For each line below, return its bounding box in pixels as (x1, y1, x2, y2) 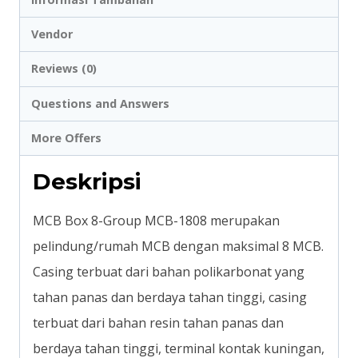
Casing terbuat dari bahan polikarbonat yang (33, 263, 304, 281)
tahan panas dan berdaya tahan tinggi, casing (33, 288, 307, 307)
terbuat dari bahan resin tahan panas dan (33, 314, 284, 332)
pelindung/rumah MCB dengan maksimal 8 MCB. (33, 237, 324, 256)
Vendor (31, 26, 74, 42)
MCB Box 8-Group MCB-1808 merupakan (33, 212, 280, 230)
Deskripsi (33, 168, 141, 196)
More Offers (31, 130, 102, 146)
